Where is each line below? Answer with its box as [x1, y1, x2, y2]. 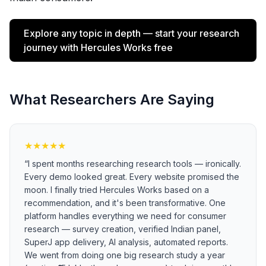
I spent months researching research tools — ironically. [28, 159, 241, 169]
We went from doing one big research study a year [24, 250, 225, 260]
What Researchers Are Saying [9, 91, 214, 108]
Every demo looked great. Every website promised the [24, 172, 239, 182]
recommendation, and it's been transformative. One [24, 198, 226, 208]
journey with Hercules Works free [24, 42, 173, 53]
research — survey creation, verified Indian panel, [24, 224, 221, 234]
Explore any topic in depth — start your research [24, 27, 239, 39]
